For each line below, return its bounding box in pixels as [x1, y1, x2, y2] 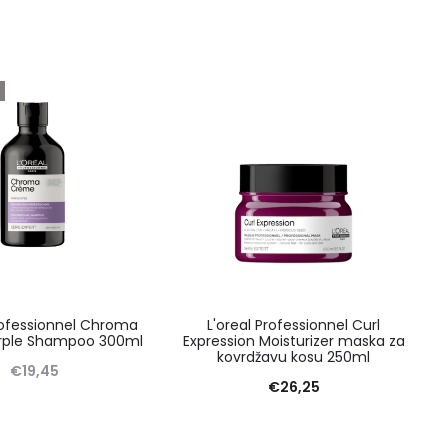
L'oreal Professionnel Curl [207, 314, 381, 335]
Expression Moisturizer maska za [182, 330, 405, 351]
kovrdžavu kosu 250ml [217, 346, 371, 367]
